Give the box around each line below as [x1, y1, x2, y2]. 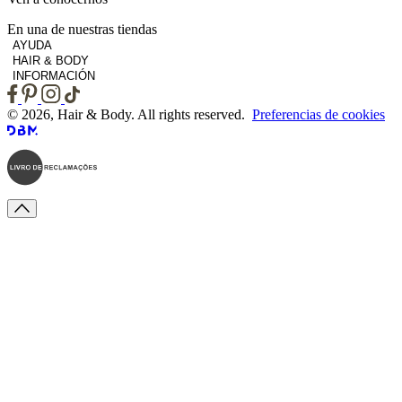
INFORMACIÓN [13, 68, 95, 83]
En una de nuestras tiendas [7, 21, 157, 37]
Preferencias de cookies [252, 106, 385, 122]
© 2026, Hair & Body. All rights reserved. [7, 106, 252, 122]
